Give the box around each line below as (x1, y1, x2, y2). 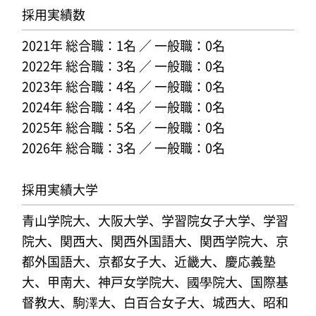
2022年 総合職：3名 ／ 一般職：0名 (21, 56, 225, 75)
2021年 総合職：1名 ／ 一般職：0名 (21, 36, 225, 55)
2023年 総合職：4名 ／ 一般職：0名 (21, 77, 225, 96)
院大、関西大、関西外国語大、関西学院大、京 (21, 231, 288, 250)
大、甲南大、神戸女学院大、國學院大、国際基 (21, 272, 288, 291)
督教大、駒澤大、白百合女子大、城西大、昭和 (21, 293, 288, 312)
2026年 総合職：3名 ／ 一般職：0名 (21, 138, 225, 157)
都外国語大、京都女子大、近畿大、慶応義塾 (21, 252, 276, 271)
